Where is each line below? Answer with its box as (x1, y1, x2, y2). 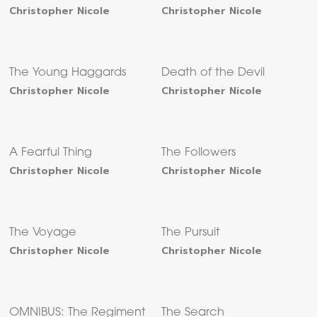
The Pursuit (161, 227, 221, 239)
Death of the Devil (161, 67, 265, 79)
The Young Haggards (9, 67, 127, 79)
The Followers (161, 147, 236, 159)
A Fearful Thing (9, 147, 93, 159)
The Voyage (9, 227, 77, 239)
